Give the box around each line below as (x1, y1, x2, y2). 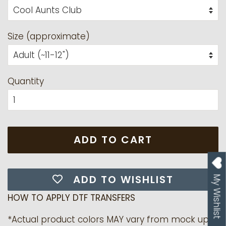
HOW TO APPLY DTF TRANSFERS (8, 191, 135, 204)
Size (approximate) (8, 30, 90, 42)
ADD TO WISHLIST (73, 172, 174, 187)
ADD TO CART (74, 132, 152, 147)
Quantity (8, 75, 44, 87)
